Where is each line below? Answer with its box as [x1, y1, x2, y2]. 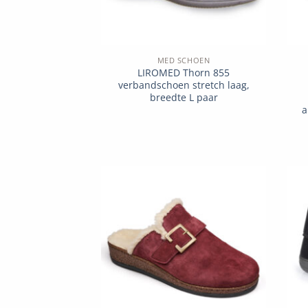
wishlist [221, 217, 256, 231]
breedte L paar [149, 91, 218, 104]
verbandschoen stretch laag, [118, 78, 250, 92]
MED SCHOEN [157, 55, 210, 66]
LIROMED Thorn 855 [137, 66, 230, 80]
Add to [223, 205, 254, 219]
